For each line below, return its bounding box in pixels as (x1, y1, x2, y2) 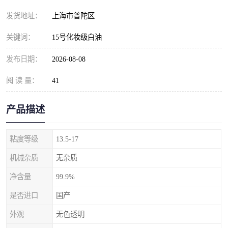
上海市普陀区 (52, 12, 99, 20)
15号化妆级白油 (52, 33, 102, 41)
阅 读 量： (6, 76, 39, 84)
